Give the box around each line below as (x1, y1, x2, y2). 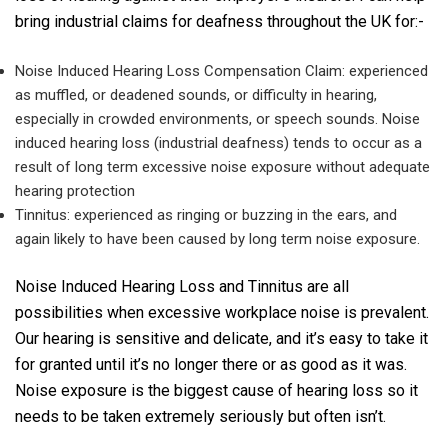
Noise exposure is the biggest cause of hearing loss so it (15, 380, 418, 400)
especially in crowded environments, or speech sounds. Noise (15, 110, 420, 128)
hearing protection (15, 182, 135, 200)
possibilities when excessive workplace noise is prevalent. (15, 302, 429, 322)
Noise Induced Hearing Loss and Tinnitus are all (15, 276, 349, 296)
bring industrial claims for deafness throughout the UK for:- (15, 12, 424, 31)
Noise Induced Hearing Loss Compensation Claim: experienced (15, 62, 428, 80)
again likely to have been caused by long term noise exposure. (15, 230, 420, 248)
